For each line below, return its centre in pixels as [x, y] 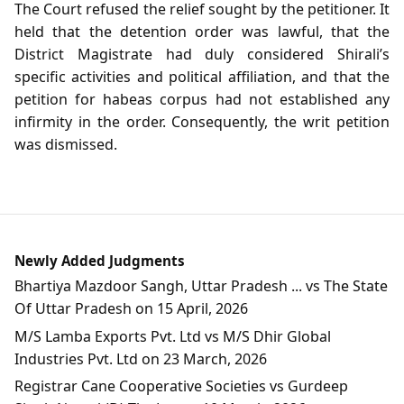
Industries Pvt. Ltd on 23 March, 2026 [141, 358]
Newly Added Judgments [100, 260]
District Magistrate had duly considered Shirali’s [202, 55]
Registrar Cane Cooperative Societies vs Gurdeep [181, 386]
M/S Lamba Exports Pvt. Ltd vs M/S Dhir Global [173, 336]
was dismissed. [66, 145]
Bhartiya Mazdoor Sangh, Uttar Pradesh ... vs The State [201, 286]
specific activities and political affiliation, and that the [202, 77]
